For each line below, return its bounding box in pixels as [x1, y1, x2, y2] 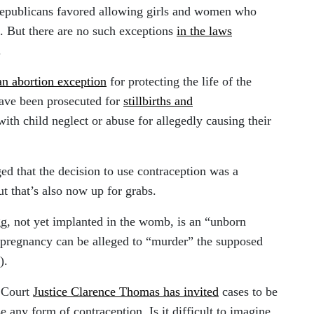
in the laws [177, 23, 232, 38]
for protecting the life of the [107, 74, 252, 88]
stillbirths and [123, 93, 193, 108]
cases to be [219, 284, 278, 299]
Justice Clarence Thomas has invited [33, 284, 219, 299]
